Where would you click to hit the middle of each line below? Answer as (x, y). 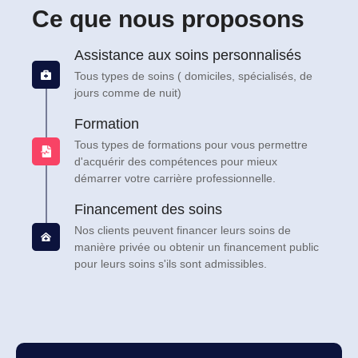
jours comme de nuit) (128, 93)
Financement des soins (148, 210)
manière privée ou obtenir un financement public (197, 247)
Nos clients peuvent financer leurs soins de (183, 231)
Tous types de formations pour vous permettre (191, 145)
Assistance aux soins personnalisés (188, 56)
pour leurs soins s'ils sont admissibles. (171, 264)
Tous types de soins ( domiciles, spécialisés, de (193, 76)
